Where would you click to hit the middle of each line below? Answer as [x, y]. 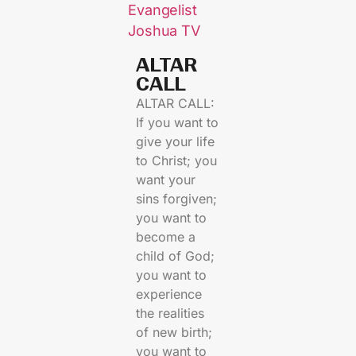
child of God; [176, 256]
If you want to [178, 123]
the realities [170, 313]
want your [166, 180]
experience [169, 294]
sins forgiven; [177, 199]
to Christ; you [177, 161]
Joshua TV [164, 31]
